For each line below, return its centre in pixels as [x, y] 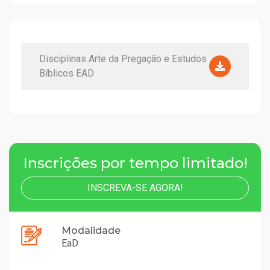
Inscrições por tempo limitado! [135, 163]
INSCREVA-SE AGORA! [135, 188]
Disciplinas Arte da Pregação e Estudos [123, 59]
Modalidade [91, 231]
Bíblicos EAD [67, 73]
